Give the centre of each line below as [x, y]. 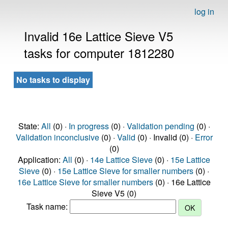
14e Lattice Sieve [121, 160]
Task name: [48, 207]
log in [204, 11]
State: [30, 126]
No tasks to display [53, 80]
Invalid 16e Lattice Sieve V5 [98, 36]
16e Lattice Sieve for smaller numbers [85, 182]
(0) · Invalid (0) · [165, 137]
